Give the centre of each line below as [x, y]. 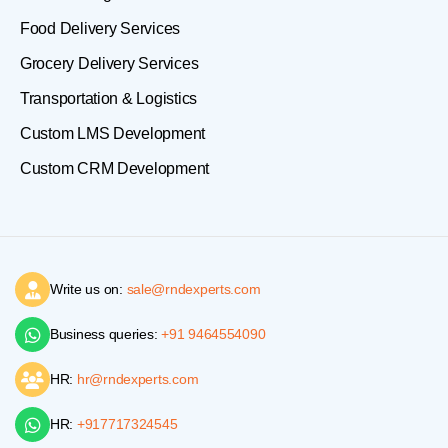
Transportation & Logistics [108, 99]
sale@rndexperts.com [193, 289]
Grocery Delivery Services [109, 64]
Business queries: [106, 334]
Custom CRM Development [115, 169]
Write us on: [88, 289]
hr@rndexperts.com [137, 379]
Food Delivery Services [100, 29]
